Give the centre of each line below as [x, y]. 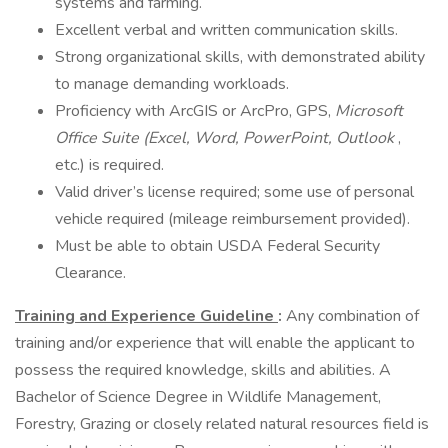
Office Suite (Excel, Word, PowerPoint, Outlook [226, 138]
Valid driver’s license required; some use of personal [234, 192]
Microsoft [369, 111]
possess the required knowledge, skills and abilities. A [203, 370]
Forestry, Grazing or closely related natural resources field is [222, 424]
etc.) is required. [109, 165]
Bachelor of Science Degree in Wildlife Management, [198, 397]
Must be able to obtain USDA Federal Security [217, 246]
